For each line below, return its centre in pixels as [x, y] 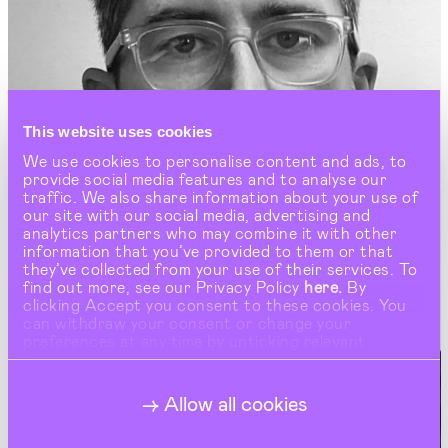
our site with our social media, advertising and [197, 214]
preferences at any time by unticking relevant [194, 340]
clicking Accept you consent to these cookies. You [215, 304]
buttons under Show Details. [132, 358]
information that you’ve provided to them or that [208, 250]
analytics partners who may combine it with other [210, 232]
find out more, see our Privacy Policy [163, 286]
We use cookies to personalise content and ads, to [215, 160]
